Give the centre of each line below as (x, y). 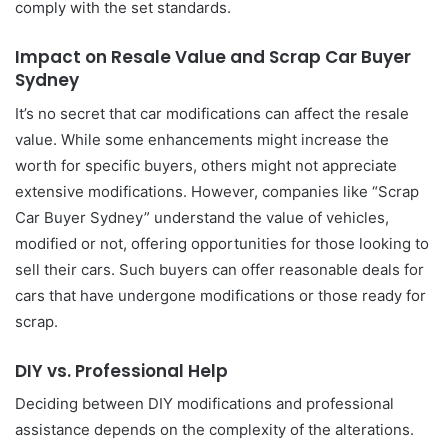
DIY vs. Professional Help (121, 370)
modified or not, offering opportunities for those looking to (222, 243)
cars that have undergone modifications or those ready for (220, 295)
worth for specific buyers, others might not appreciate (206, 165)
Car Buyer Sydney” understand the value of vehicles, (202, 217)
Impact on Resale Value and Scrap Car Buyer (213, 57)
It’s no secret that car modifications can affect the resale (212, 113)
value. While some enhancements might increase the (202, 139)
